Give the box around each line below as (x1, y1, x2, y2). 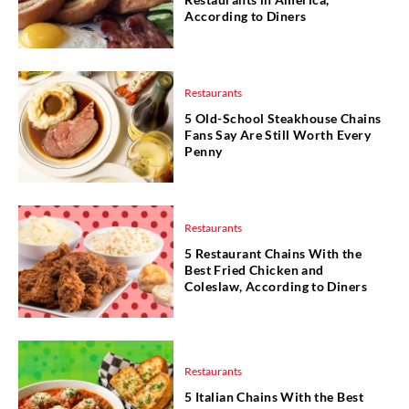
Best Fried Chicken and (184, 261, 324, 278)
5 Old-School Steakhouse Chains (184, 110, 382, 127)
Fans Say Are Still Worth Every (184, 127, 371, 143)
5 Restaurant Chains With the (184, 245, 362, 261)
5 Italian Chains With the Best (184, 388, 363, 404)
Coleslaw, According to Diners (184, 278, 368, 294)
